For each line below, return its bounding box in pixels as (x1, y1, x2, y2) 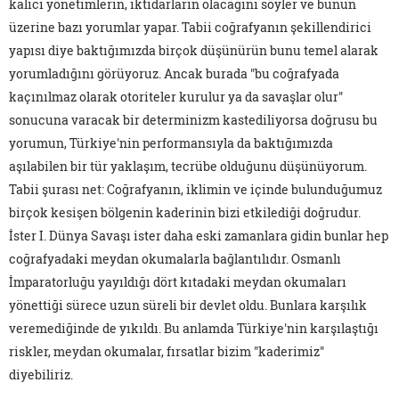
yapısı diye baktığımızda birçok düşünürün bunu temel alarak (9, 42, 379, 60)
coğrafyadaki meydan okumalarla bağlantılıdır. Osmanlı (9, 250, 341, 268)
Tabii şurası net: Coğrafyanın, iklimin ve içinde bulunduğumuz (9, 181, 382, 199)
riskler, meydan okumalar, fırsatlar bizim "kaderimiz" (9, 343, 324, 361)
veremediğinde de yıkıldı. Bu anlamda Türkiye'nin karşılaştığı (9, 320, 379, 338)
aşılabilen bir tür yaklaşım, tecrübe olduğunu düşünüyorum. (9, 158, 367, 175)
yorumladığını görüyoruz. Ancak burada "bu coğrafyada (9, 65, 339, 83)
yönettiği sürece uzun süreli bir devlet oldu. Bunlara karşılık (9, 297, 367, 314)
